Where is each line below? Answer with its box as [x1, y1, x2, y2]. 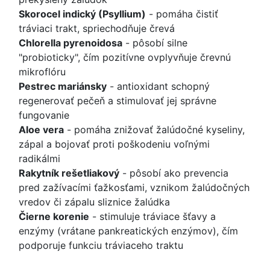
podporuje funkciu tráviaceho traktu [19, 239, 183, 252]
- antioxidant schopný [107, 80, 210, 93]
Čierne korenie [19, 210, 89, 223]
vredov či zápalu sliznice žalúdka [19, 196, 170, 209]
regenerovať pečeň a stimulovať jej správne [19, 95, 216, 107]
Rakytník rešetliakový [19, 167, 119, 180]
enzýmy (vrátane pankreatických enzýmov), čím [19, 225, 238, 237]
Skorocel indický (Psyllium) [19, 8, 146, 20]
